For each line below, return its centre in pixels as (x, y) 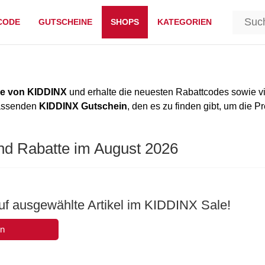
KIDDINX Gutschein (83, 106)
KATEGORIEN (184, 22)
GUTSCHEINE (65, 22)
